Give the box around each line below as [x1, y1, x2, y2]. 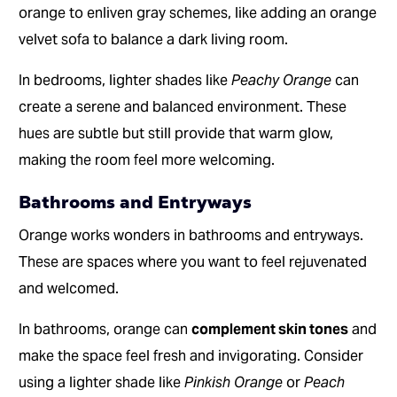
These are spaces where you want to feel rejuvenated [19, 253, 368, 272]
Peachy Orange [231, 71, 332, 90]
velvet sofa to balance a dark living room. [19, 30, 289, 50]
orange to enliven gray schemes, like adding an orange [19, 4, 378, 23]
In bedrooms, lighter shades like [19, 71, 232, 90]
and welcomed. [19, 279, 120, 299]
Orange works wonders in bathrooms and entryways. [19, 226, 364, 245]
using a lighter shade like [19, 373, 185, 393]
